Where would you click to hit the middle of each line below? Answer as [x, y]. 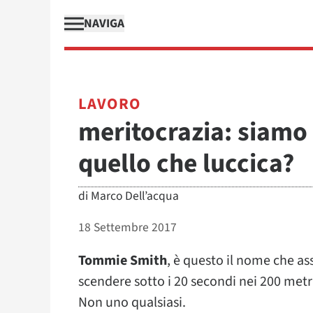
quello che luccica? [186, 164]
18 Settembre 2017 [128, 227]
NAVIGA [104, 23]
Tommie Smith [123, 261]
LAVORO [109, 104]
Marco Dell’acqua [135, 196]
